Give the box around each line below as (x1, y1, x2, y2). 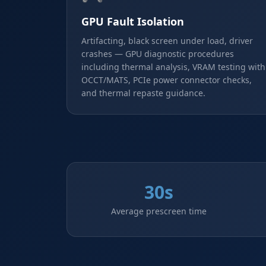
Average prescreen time (111, 205, 207, 217)
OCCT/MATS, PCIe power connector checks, (81, 74, 252, 85)
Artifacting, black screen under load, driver (81, 35, 253, 46)
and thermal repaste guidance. (81, 87, 205, 99)
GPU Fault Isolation (81, 14, 184, 28)
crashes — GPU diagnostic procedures (81, 48, 234, 59)
